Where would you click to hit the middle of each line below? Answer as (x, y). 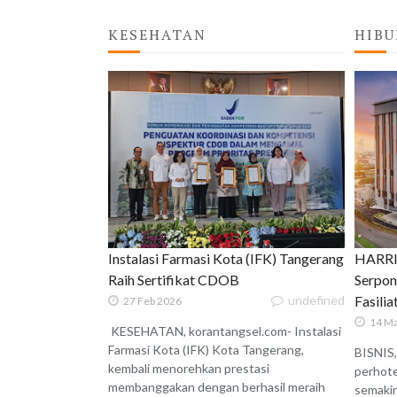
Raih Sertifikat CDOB (174, 280)
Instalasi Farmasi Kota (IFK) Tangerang (226, 259)
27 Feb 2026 (152, 301)
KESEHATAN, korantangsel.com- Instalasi (225, 331)
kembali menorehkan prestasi (189, 369)
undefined (316, 300)
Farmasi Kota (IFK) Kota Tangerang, (206, 350)
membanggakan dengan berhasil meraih (217, 387)
